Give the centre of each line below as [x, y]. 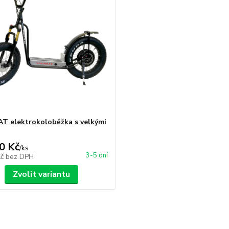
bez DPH [19, 157]
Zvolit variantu [41, 174]
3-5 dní [97, 155]
